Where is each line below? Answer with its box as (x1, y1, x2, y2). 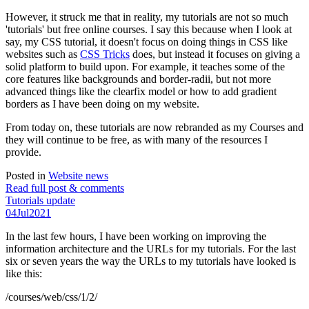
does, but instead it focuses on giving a (130, 48, 300, 61)
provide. (6, 146, 41, 159)
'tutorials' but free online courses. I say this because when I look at (6, 23, 292, 36)
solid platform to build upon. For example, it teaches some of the (6, 61, 285, 73)
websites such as (6, 48, 80, 61)
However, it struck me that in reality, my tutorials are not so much (6, 11, 288, 23)
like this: (6, 268, 42, 280)
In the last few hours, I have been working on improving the (6, 230, 266, 243)
